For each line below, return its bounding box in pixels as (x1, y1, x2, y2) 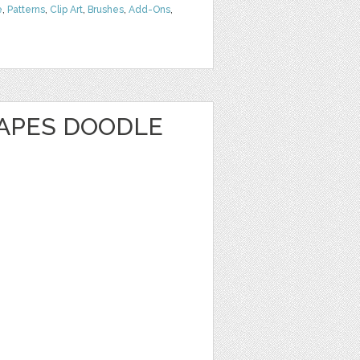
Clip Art (50, 4, 83, 15)
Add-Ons (129, 4, 170, 15)
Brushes (88, 4, 124, 15)
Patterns (7, 4, 45, 15)
